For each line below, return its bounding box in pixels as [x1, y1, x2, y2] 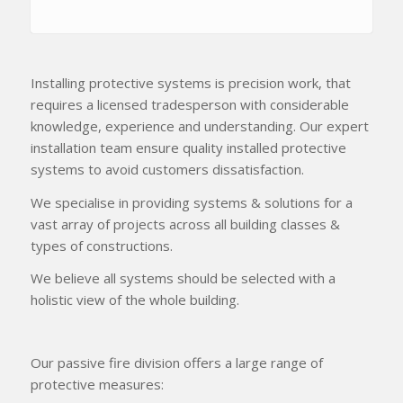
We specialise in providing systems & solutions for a [31, 193, 353, 211]
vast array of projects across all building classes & [31, 214, 340, 233]
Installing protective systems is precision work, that [31, 73, 351, 92]
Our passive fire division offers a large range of [31, 353, 323, 372]
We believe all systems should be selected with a [31, 269, 336, 288]
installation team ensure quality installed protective [31, 138, 346, 157]
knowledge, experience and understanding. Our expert [31, 116, 369, 135]
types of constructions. [31, 236, 173, 255]
